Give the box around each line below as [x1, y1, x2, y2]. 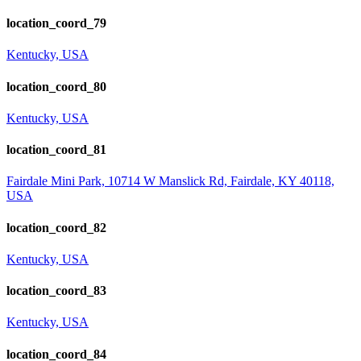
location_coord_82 [6, 220, 106, 234]
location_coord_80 [6, 79, 106, 93]
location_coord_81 [6, 143, 106, 157]
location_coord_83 [6, 284, 106, 298]
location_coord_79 [6, 15, 106, 30]
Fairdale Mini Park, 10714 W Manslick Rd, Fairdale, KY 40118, [6, 174, 334, 189]
